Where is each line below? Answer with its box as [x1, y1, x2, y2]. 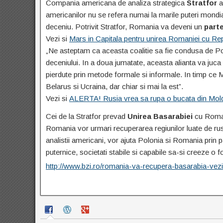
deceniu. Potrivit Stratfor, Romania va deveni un [46, 22, 204, 31]
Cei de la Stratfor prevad [46, 111, 127, 120]
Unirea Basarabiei [127, 111, 193, 120]
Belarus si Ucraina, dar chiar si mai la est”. [46, 82, 183, 91]
